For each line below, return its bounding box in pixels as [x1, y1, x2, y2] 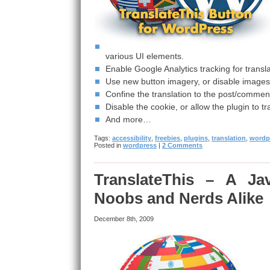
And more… [105, 115, 151, 124]
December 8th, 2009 [93, 215, 154, 222]
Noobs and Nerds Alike [93, 189, 263, 207]
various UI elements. [105, 51, 184, 61]
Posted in [93, 142, 123, 149]
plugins [183, 134, 208, 142]
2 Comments [162, 142, 202, 149]
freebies [154, 134, 180, 142]
